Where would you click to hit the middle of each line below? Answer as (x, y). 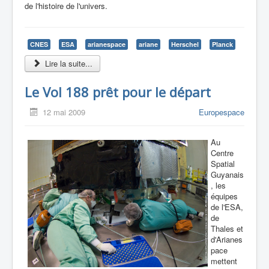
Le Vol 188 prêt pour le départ (118, 92)
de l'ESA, (227, 207)
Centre (222, 153)
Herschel (185, 44)
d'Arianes (227, 240)
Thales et (227, 229)
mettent (224, 261)
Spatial (223, 164)
